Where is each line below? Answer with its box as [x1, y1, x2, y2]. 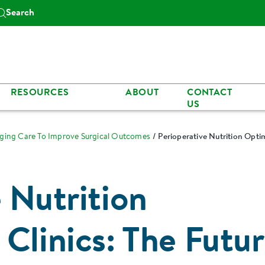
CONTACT [187, 88, 232, 98]
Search [6, 8, 34, 18]
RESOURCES [10, 88, 69, 98]
